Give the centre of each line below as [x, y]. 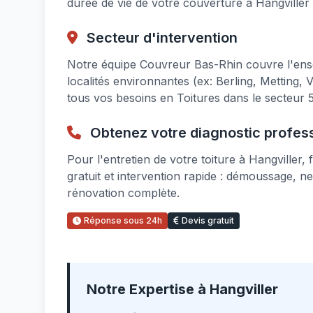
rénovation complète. [123, 193]
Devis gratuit [208, 220]
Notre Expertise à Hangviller [182, 289]
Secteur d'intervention [160, 38]
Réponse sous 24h [123, 220]
